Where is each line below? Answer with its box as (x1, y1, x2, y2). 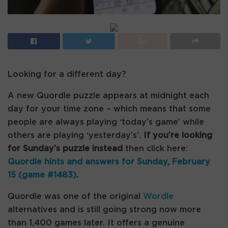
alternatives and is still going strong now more (8, 205, 201, 214)
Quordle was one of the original (8, 192, 143, 201)
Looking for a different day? (8, 70, 126, 78)
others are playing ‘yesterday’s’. (8, 131, 144, 139)
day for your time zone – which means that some (8, 104, 211, 113)
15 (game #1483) (8, 170, 76, 179)
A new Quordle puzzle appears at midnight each (8, 91, 209, 100)
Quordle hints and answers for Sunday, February (8, 157, 210, 166)
